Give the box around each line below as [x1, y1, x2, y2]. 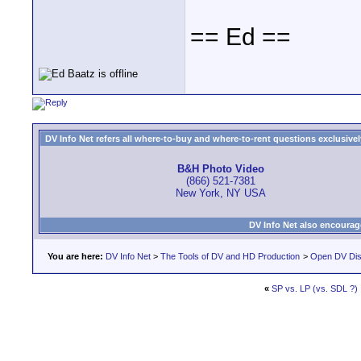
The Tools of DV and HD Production [160, 251, 300, 261]
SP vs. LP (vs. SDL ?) [272, 284, 358, 293]
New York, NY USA [175, 187, 266, 200]
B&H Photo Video [176, 163, 264, 176]
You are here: [48, 251, 103, 261]
